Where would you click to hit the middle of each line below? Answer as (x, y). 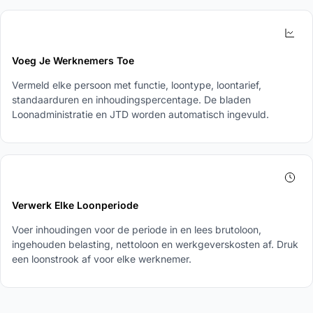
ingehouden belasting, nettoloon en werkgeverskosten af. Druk (155, 245)
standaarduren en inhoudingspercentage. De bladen (131, 100)
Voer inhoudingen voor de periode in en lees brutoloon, (137, 230)
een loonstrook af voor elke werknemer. (102, 259)
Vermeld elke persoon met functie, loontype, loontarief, (137, 85)
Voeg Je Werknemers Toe (73, 61)
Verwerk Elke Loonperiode (75, 205)
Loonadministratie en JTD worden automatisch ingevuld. (140, 115)
